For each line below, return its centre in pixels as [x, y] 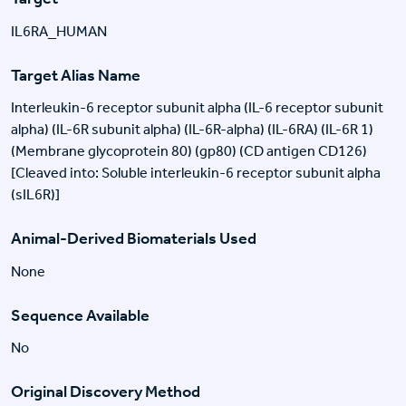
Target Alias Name [76, 75]
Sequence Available [80, 315]
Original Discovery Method [106, 392]
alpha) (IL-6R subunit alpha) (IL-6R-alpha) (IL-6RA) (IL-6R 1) [192, 130]
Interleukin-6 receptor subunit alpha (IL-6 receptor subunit [197, 108]
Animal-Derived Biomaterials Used [134, 239]
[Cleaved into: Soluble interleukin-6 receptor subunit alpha [196, 173]
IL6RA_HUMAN [59, 31]
